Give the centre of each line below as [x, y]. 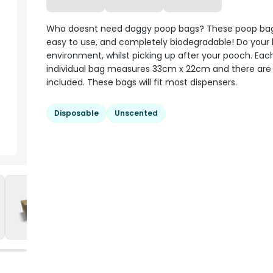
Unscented [136, 113]
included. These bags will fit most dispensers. [142, 82]
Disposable [76, 113]
